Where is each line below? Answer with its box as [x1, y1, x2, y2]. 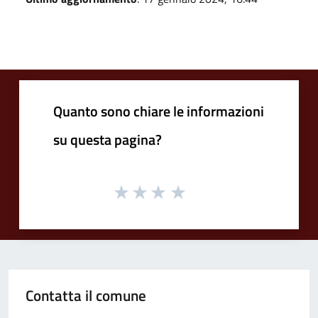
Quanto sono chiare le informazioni [53, 99, 264, 122]
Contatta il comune [26, 284, 146, 307]
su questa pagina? [53, 128, 162, 150]
